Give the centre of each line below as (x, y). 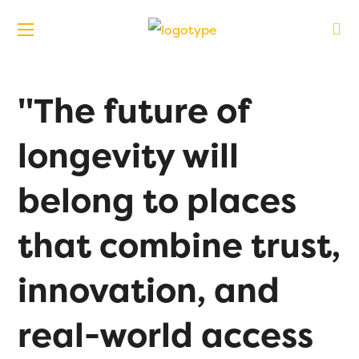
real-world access (166, 335)
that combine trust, (179, 245)
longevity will (129, 155)
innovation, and (149, 290)
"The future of (134, 110)
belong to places (157, 200)
